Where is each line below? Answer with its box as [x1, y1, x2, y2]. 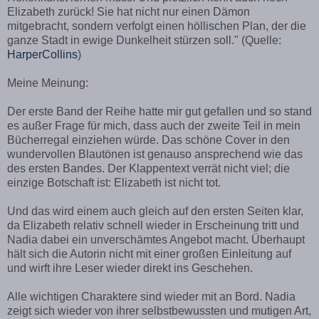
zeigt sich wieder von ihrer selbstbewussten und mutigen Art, [7, 305, 311, 318]
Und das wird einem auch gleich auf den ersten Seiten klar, [7, 205, 303, 218]
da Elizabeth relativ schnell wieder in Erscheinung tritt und [7, 219, 299, 232]
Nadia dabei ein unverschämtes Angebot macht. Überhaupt [7, 234, 305, 246]
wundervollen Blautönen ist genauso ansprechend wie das [7, 148, 303, 161]
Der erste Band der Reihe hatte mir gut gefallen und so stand [7, 105, 312, 118]
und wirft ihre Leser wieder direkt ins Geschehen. [7, 262, 253, 275]
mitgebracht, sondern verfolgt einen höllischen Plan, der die [7, 20, 306, 33]
